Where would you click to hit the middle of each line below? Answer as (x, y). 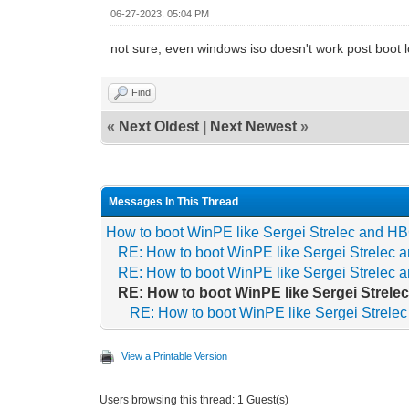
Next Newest (254, 126)
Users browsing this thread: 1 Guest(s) (194, 399)
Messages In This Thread (174, 201)
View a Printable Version (175, 356)
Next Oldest (159, 126)
